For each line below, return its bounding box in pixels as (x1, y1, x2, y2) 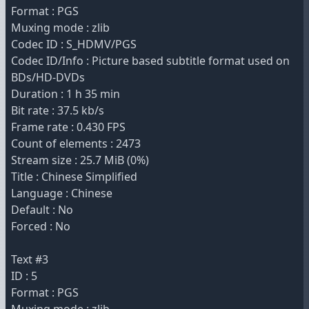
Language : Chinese (11, 186, 112, 201)
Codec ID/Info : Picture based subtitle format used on (11, 53, 290, 68)
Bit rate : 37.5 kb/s (11, 103, 104, 118)
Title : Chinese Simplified (11, 169, 137, 184)
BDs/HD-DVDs (11, 70, 85, 85)
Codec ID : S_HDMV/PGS (11, 37, 137, 52)
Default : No (11, 202, 73, 217)
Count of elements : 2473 (11, 136, 141, 151)
